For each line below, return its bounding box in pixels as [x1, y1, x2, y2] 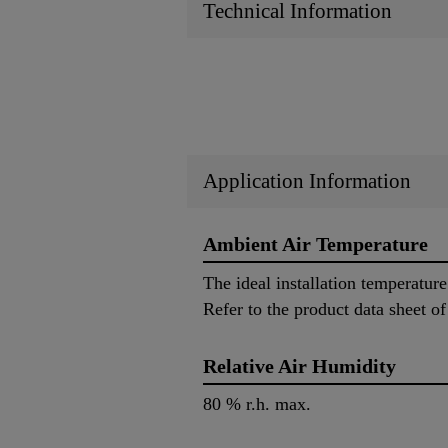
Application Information [203, 168, 411, 193]
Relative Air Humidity [203, 354, 396, 377]
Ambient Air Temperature [203, 232, 428, 255]
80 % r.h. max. [203, 394, 311, 415]
